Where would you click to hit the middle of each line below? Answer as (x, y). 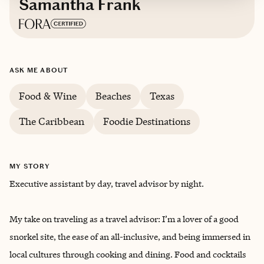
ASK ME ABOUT (39, 70)
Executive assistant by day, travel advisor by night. (107, 184)
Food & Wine (48, 96)
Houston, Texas (108, 56)
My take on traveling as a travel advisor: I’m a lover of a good (124, 219)
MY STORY (30, 166)
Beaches (113, 96)
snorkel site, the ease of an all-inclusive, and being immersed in (130, 237)
